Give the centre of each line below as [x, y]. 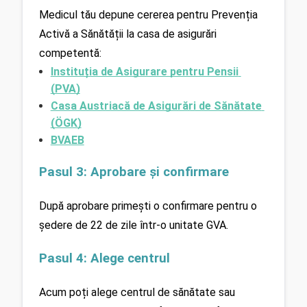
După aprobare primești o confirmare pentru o [148, 206]
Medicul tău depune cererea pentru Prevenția [148, 14]
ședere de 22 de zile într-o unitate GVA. [134, 225]
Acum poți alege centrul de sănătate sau [137, 293]
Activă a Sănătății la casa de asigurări [128, 34]
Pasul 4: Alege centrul [105, 259]
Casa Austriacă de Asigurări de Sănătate [156, 106]
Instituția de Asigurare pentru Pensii [144, 71]
